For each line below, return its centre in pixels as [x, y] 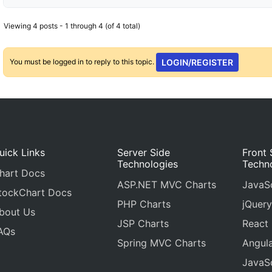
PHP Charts [144, 204]
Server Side [144, 152]
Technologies [148, 164]
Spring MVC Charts [162, 243]
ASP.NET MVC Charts [167, 185]
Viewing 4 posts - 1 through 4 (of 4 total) [72, 26]
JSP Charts [143, 223]
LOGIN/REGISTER [197, 62]
